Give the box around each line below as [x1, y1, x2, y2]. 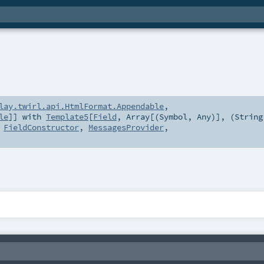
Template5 [46, 111, 88, 123]
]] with [8, 111, 46, 123]
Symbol [159, 111, 187, 123]
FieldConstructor [4, 122, 79, 133]
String [235, 111, 263, 123]
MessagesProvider [88, 122, 164, 133]
